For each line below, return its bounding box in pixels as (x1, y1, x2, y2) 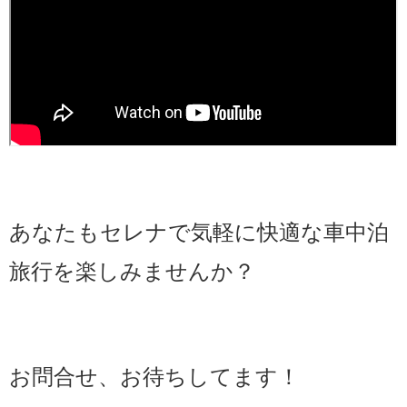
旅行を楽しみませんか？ (9, 259, 255, 284)
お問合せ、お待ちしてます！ (9, 363, 300, 389)
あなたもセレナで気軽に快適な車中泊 (9, 220, 389, 245)
